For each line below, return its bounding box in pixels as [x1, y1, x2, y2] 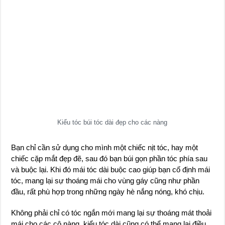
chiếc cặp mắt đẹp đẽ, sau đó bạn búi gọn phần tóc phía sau [11, 154, 208, 163]
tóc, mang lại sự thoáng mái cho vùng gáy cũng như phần [11, 176, 200, 185]
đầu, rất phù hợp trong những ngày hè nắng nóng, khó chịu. [11, 187, 205, 196]
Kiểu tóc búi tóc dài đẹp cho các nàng [57, 118, 168, 126]
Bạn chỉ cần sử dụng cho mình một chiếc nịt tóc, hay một [11, 143, 198, 152]
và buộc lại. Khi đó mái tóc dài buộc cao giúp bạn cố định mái [11, 165, 210, 174]
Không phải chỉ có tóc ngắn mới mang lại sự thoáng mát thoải [11, 208, 212, 217]
